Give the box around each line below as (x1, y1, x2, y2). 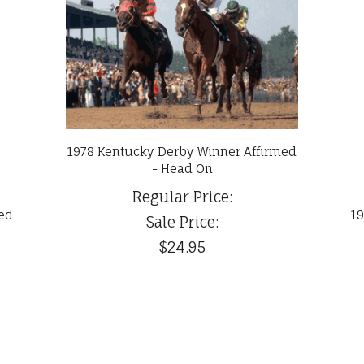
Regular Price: (132, 188, 232, 206)
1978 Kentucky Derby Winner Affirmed (67, 144, 297, 160)
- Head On (151, 161, 213, 177)
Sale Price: (145, 213, 219, 232)
